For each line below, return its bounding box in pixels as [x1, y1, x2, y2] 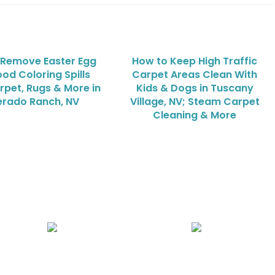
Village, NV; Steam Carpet [130, 95, 260, 109]
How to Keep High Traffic [132, 54, 258, 68]
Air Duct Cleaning [15, 249, 89, 261]
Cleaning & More [153, 108, 237, 122]
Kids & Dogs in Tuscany [136, 81, 254, 95]
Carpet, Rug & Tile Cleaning [137, 249, 255, 261]
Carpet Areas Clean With [132, 68, 258, 82]
